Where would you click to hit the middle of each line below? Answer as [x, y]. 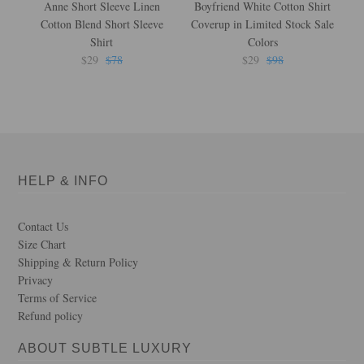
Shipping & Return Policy [78, 262]
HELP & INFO [63, 181]
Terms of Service [58, 298]
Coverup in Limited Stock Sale [263, 24]
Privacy [36, 280]
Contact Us [43, 227]
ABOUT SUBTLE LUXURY [105, 349]
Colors [262, 42]
